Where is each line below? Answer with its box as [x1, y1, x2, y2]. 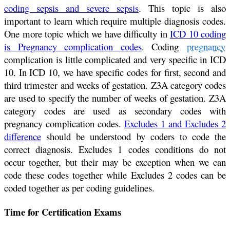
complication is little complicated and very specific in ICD [4, 52, 226, 66]
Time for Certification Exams [4, 204, 121, 219]
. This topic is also [139, 1, 226, 14]
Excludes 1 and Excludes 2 [124, 117, 226, 130]
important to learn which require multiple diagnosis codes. [4, 14, 226, 27]
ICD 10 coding [170, 27, 226, 40]
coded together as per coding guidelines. [4, 181, 158, 194]
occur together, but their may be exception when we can [4, 155, 226, 168]
